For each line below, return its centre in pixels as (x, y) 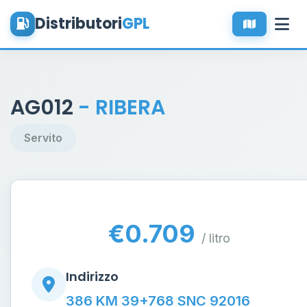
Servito (43, 138)
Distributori (78, 24)
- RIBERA (122, 108)
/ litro (216, 238)
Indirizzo (92, 277)
